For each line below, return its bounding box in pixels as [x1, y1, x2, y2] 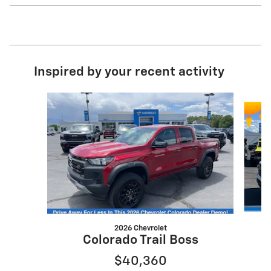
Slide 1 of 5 [19, 93, 60, 102]
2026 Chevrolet [114, 224, 167, 232]
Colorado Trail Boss [82, 233, 198, 247]
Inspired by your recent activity [34, 65, 224, 79]
